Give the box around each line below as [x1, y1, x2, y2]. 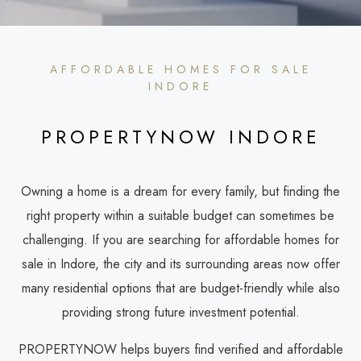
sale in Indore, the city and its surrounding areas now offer [21, 255, 340, 274]
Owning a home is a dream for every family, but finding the [21, 182, 340, 201]
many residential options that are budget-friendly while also [21, 279, 340, 298]
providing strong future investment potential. [61, 303, 300, 322]
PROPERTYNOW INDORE [40, 123, 321, 151]
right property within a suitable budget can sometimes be [27, 206, 334, 226]
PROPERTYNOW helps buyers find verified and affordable [18, 340, 343, 359]
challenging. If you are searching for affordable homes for [22, 230, 339, 250]
